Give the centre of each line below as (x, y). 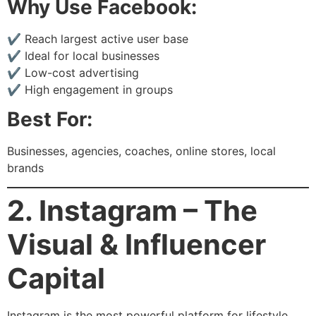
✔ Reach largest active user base (98, 38)
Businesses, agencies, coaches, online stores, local (141, 151)
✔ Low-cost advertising (73, 72)
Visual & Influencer (136, 244)
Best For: (50, 120)
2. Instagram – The (132, 210)
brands (25, 168)
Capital (56, 278)
